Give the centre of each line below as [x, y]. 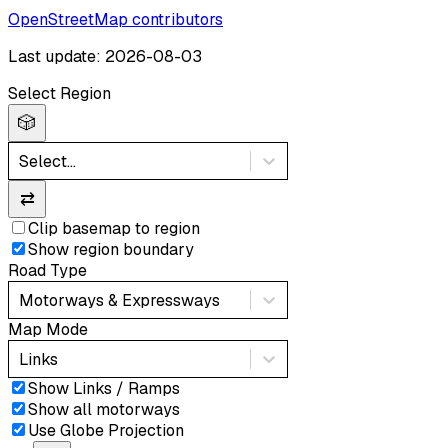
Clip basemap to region [114, 229]
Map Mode [48, 330]
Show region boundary [111, 250]
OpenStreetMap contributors [115, 20]
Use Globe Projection [106, 431]
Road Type [47, 271]
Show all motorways [104, 410]
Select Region [59, 94]
